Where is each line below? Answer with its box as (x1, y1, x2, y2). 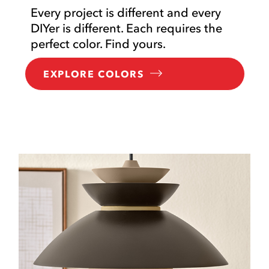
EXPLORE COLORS (43, 68, 144, 80)
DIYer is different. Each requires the (31, 21, 223, 36)
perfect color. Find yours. (31, 37, 166, 52)
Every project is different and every (31, 5, 222, 20)
